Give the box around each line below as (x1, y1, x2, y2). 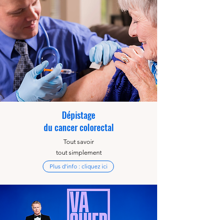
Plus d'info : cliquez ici (49, 163, 108, 170)
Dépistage (62, 109, 95, 121)
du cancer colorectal (43, 121, 114, 134)
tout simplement (55, 149, 102, 156)
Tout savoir (63, 138, 94, 145)
